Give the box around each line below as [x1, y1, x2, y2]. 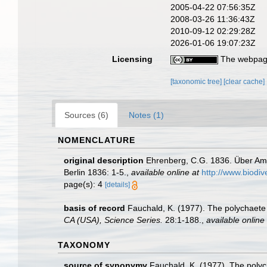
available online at [131, 167, 199, 177]
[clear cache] [223, 77, 265, 86]
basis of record [64, 203, 125, 213]
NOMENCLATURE [58, 135, 135, 145]
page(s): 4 [64, 179, 105, 189]
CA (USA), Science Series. [64, 215, 163, 225]
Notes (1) [129, 110, 164, 120]
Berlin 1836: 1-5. [64, 167, 126, 177]
